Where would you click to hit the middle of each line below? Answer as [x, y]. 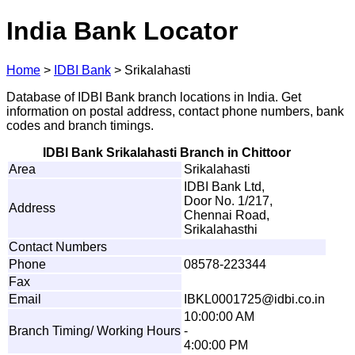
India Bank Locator [122, 31]
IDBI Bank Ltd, [224, 186]
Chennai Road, [227, 215]
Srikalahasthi [221, 229]
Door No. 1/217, [228, 200]
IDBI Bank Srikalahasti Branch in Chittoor [167, 152]
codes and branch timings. [80, 125]
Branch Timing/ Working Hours [95, 330]
